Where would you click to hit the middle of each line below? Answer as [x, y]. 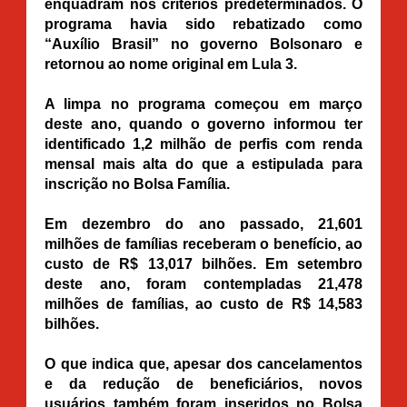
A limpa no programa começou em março [203, 104]
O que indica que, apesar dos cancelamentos [203, 363]
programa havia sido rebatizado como [203, 24]
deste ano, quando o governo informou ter [203, 124]
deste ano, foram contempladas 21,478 [203, 283]
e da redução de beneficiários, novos [203, 383]
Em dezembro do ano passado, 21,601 [203, 223]
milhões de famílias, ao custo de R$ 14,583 [203, 303]
